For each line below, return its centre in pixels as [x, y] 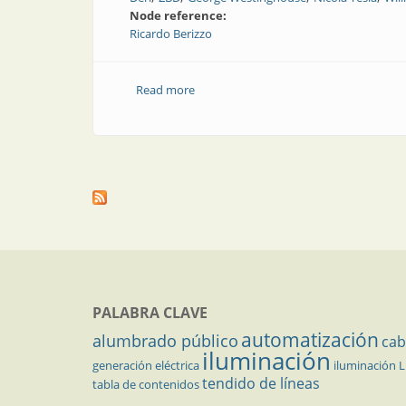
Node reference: [179, 15]
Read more [165, 90]
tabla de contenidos [146, 384]
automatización [310, 340]
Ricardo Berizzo [171, 34]
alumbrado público [165, 341]
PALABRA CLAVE [150, 313]
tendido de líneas [261, 383]
